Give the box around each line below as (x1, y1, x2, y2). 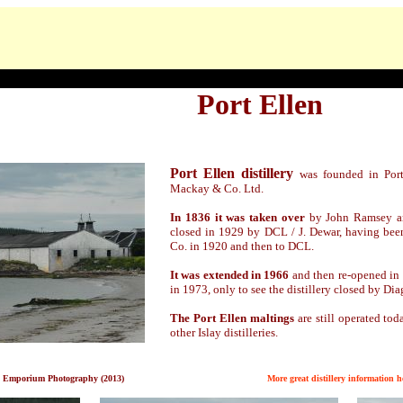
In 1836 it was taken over (170, 210, 305, 224)
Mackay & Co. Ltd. (170, 182, 264, 195)
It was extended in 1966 (170, 268, 290, 282)
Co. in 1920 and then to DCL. (170, 239, 314, 253)
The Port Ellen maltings (170, 311, 294, 325)
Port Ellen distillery (170, 166, 300, 181)
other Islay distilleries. (170, 326, 278, 339)
